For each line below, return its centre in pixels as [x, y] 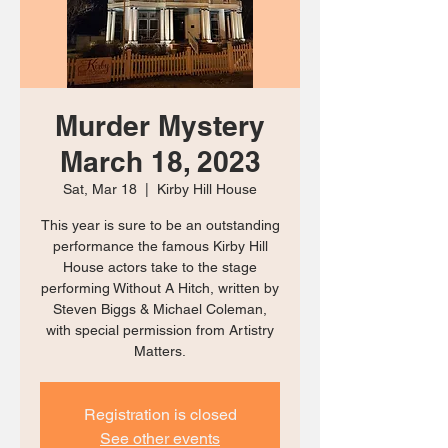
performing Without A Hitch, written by [160, 288]
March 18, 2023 [160, 161]
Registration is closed [160, 414]
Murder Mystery [160, 125]
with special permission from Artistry [160, 330]
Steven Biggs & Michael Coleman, [160, 309]
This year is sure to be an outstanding [160, 225]
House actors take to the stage [160, 267]
